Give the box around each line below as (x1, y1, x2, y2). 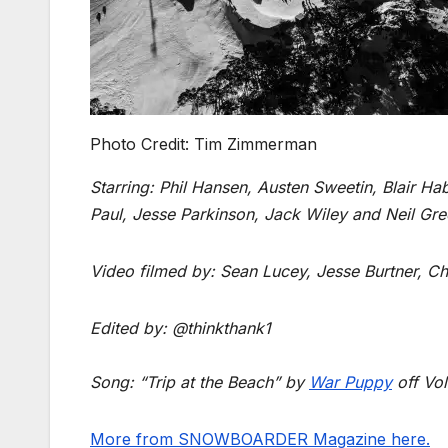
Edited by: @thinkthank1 (90, 317, 271, 338)
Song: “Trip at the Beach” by (90, 371, 309, 392)
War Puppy (309, 371, 392, 392)
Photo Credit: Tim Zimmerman (90, 133, 317, 154)
